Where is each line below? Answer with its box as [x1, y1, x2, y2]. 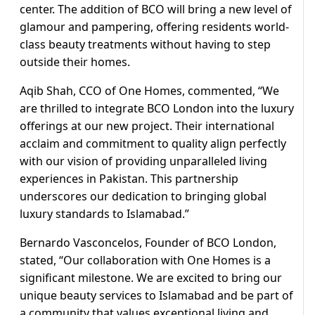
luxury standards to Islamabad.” [20, 206, 189, 222]
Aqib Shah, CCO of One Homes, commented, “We [20, 83, 279, 99]
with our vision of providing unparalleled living [20, 153, 267, 169]
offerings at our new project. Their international [20, 118, 274, 134]
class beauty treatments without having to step [20, 37, 271, 53]
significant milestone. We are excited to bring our [20, 270, 282, 286]
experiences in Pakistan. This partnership [20, 171, 238, 187]
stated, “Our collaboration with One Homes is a [20, 252, 271, 269]
